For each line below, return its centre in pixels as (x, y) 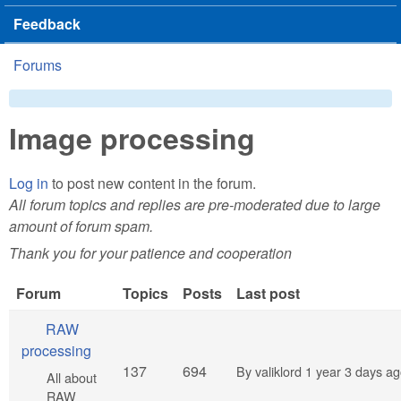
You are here (77, 80)
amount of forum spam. (81, 226)
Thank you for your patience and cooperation (150, 253)
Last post (268, 294)
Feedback (47, 24)
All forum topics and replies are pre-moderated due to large (195, 204)
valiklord (278, 371)
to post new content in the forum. (152, 183)
